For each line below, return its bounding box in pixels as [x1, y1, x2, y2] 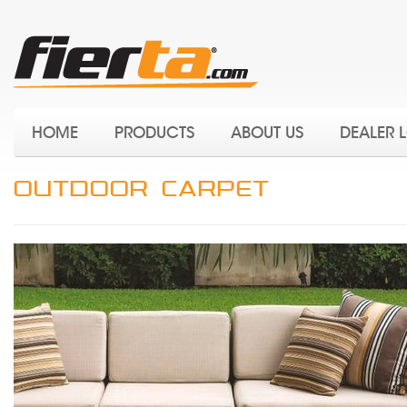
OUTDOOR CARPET [14, 175, 270, 203]
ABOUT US [231, 123, 303, 143]
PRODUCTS [114, 123, 194, 143]
